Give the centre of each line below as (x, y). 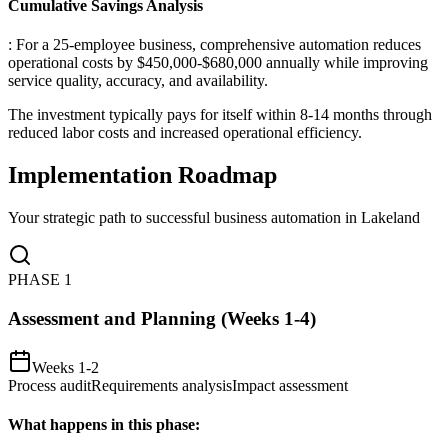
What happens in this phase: (104, 424)
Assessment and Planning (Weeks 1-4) (162, 318)
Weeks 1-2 (65, 367)
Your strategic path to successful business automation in (184, 218)
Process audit (49, 385)
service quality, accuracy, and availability (136, 81)
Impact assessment (290, 385)
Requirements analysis (161, 385)
